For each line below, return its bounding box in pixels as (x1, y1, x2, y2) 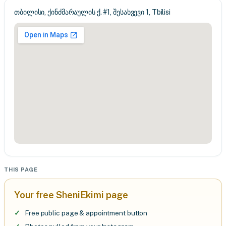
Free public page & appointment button (25, 209, 148, 217)
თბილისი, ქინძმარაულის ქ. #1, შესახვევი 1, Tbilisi (14, 8, 171, 16)
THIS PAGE (4, 166, 38, 173)
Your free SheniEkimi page (14, 189, 128, 200)
